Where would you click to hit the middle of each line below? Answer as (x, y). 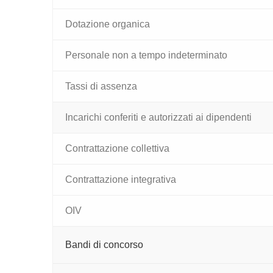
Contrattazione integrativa (121, 179)
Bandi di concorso (104, 245)
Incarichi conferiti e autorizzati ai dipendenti (158, 117)
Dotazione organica (108, 24)
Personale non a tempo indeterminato (146, 55)
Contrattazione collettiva (117, 148)
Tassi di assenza (101, 86)
